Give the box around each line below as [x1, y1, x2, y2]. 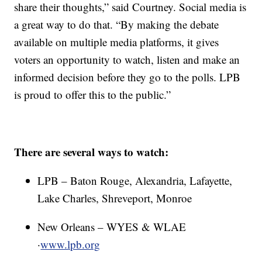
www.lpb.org [40, 237, 101, 252]
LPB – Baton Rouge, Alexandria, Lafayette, [37, 173, 233, 188]
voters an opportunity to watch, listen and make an [14, 52, 240, 67]
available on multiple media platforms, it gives [14, 35, 219, 50]
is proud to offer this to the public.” [14, 87, 171, 102]
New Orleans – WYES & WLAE [37, 219, 187, 235]
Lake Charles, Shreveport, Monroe [37, 191, 192, 206]
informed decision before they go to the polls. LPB [14, 70, 241, 85]
